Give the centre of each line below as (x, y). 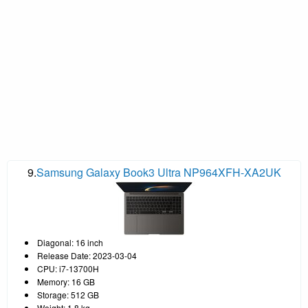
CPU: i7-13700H (68, 268)
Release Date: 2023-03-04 (87, 255)
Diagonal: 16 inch (70, 242)
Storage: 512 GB (68, 294)
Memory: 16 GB (66, 281)
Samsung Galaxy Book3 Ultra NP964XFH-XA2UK (158, 172)
